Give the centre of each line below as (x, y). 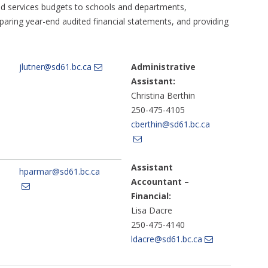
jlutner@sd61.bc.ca (55, 67)
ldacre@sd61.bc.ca (166, 239)
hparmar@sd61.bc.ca (59, 172)
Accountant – (160, 182)
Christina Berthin (163, 96)
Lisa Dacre (151, 211)
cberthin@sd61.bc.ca (170, 124)
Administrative (163, 67)
